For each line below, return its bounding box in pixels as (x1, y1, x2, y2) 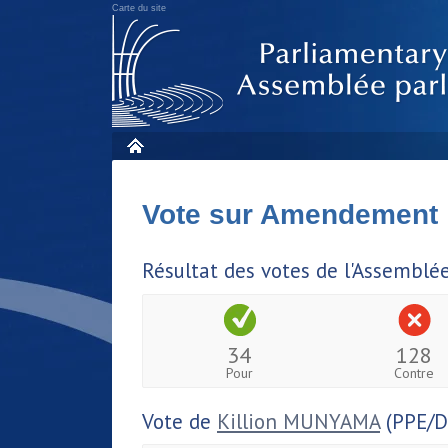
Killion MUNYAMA (217, 407, 380, 435)
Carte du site (112, 3, 166, 13)
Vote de (142, 407, 217, 435)
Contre (394, 363, 435, 382)
